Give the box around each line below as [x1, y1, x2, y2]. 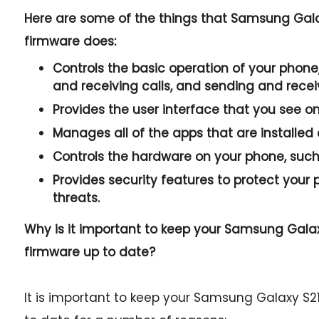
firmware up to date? [23, 244, 155, 261]
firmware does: [23, 33, 116, 50]
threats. [52, 189, 100, 206]
